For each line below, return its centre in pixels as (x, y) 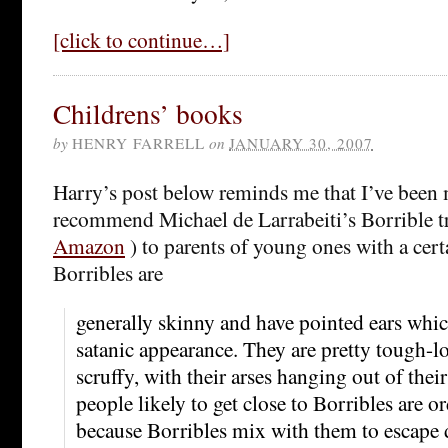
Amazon (89, 245)
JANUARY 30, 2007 (301, 142)
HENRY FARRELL (138, 142)
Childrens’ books (148, 113)
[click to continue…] (141, 39)
